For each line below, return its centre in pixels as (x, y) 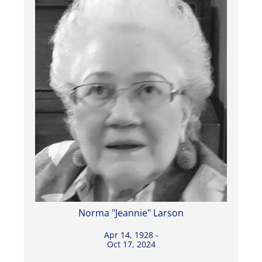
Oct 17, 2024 (131, 244)
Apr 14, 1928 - (131, 235)
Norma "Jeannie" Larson (131, 213)
